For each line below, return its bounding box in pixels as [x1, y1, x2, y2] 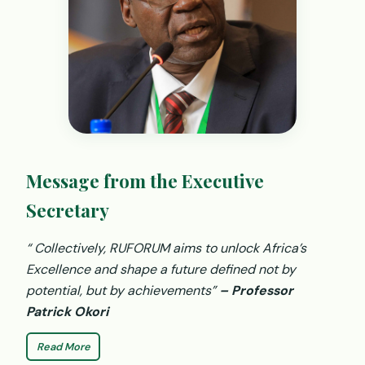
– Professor [219, 281, 293, 299]
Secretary [26, 197, 109, 222]
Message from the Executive [26, 168, 264, 193]
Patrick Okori [26, 302, 108, 320]
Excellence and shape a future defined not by [26, 260, 296, 278]
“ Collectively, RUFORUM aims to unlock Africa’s [26, 239, 306, 257]
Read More [36, 339, 90, 354]
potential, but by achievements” [26, 281, 219, 299]
